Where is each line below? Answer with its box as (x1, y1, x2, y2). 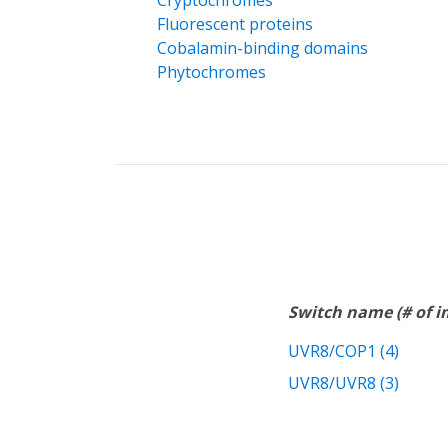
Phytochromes (157, 61, 266, 84)
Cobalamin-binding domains (157, 37, 368, 60)
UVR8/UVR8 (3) (288, 372, 399, 395)
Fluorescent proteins (157, 13, 313, 36)
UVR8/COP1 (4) (288, 340, 399, 363)
